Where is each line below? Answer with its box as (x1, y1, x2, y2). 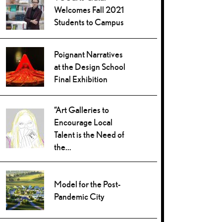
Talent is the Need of (54, 129, 125, 140)
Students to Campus (54, 17, 124, 28)
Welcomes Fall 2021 (54, 4, 124, 15)
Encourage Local (54, 117, 113, 128)
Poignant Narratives (54, 49, 123, 59)
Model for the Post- (54, 178, 121, 189)
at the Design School (54, 61, 126, 72)
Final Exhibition (54, 73, 108, 84)
